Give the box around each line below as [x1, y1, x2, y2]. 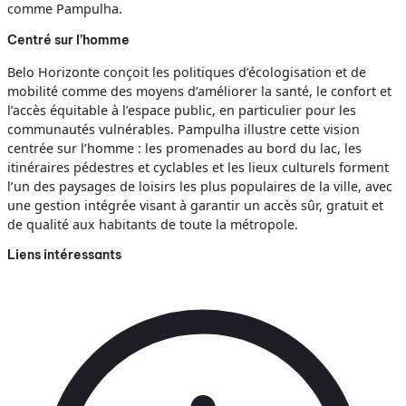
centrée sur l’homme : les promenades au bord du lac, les [7, 140, 362, 158]
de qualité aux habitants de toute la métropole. [7, 216, 298, 234]
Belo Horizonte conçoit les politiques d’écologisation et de [7, 63, 366, 82]
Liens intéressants [7, 246, 121, 263]
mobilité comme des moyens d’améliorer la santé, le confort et [7, 82, 391, 101]
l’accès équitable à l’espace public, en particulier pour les [7, 101, 356, 120]
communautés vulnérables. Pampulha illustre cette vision [7, 121, 360, 139]
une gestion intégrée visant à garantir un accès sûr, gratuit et [7, 197, 383, 215]
